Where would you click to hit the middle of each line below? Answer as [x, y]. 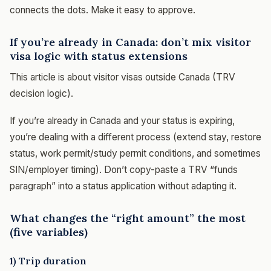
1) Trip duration [48, 260]
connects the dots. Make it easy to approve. [103, 10]
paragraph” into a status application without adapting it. [123, 186]
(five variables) [49, 232]
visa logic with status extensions [99, 56]
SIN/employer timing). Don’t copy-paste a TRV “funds [124, 169]
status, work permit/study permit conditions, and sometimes [135, 153]
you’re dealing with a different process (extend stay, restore [135, 137]
